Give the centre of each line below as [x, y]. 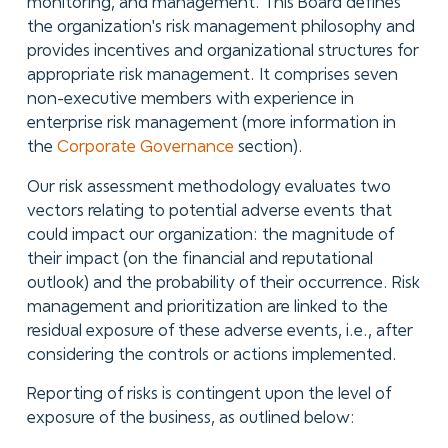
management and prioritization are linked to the [207, 307]
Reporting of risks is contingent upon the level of [208, 395]
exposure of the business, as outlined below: [190, 419]
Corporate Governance [145, 147]
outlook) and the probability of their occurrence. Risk [223, 283]
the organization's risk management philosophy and [220, 27]
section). [268, 147]
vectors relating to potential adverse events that [209, 211]
